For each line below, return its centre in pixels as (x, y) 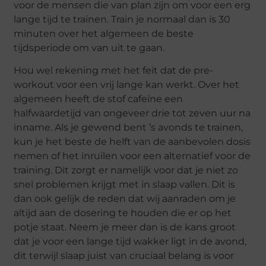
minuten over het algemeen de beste (104, 33)
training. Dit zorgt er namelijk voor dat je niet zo (126, 170)
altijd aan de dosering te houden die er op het (123, 213)
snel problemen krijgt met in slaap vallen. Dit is (125, 185)
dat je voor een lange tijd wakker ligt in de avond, (130, 242)
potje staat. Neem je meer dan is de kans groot (125, 227)
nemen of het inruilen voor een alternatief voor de (132, 156)
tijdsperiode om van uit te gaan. (89, 47)
